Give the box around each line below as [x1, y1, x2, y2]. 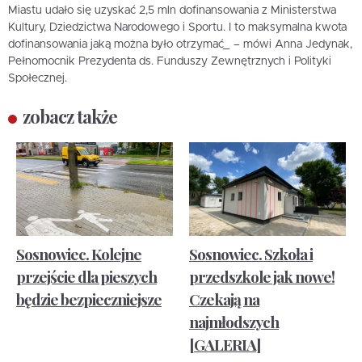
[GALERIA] [189, 333, 261, 355]
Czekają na [189, 288, 259, 309]
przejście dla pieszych [16, 265, 157, 287]
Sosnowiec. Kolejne [16, 242, 141, 264]
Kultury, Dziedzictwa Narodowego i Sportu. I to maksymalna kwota [8, 21, 347, 33]
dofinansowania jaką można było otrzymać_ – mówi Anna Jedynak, [8, 38, 352, 50]
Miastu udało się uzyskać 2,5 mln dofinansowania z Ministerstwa [8, 4, 336, 16]
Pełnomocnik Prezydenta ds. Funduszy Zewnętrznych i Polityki [8, 55, 331, 67]
